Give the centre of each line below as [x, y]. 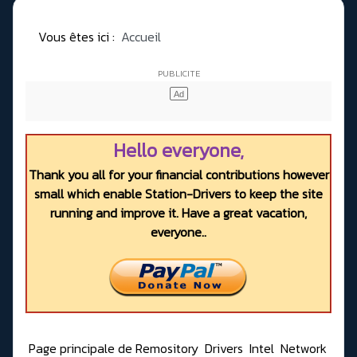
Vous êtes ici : [80, 37]
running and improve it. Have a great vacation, [178, 213]
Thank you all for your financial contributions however [178, 175]
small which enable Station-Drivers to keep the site [178, 194]
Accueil [141, 37]
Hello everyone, [178, 151]
